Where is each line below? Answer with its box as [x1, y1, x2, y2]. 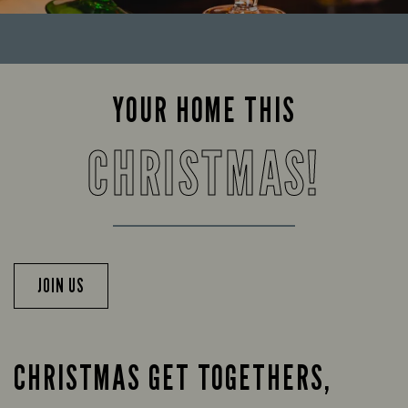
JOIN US [37, 274, 86, 298]
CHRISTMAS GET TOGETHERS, [14, 356, 331, 399]
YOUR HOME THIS [112, 88, 296, 131]
